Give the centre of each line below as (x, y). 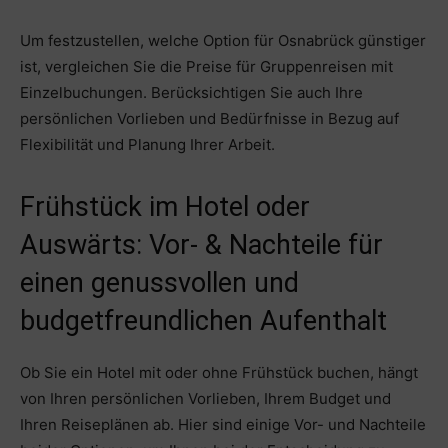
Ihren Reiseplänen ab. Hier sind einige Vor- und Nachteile (223, 425)
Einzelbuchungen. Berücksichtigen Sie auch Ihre (191, 93)
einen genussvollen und (159, 283)
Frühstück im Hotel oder (165, 207)
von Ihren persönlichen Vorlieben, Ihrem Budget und (205, 399)
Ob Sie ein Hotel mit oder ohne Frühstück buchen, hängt (219, 373)
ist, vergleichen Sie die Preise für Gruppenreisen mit (206, 67)
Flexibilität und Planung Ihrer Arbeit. (147, 145)
